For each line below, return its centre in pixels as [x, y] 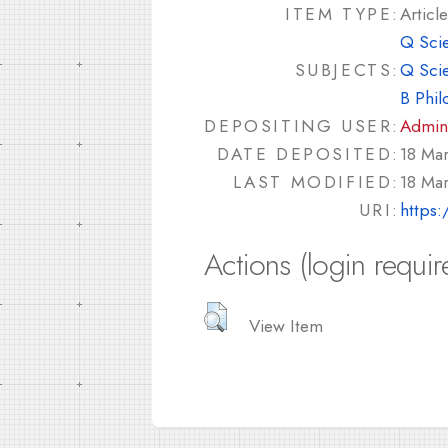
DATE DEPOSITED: [308, 154]
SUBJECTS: [347, 70]
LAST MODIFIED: [316, 182]
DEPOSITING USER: [302, 126]
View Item [286, 325]
